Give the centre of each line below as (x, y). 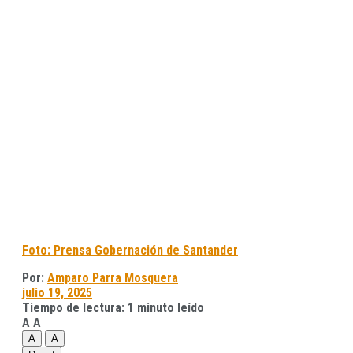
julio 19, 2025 (57, 293)
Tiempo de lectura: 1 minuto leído (113, 308)
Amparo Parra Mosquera (113, 278)
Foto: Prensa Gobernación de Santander (130, 251)
